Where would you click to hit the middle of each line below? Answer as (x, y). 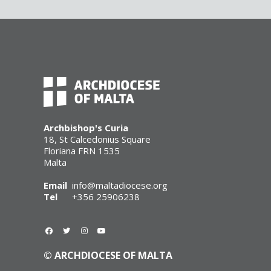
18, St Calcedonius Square (97, 139)
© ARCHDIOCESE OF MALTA (108, 256)
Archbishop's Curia (86, 128)
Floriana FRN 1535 (82, 151)
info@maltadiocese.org (120, 185)
